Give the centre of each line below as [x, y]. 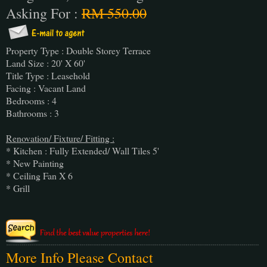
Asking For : [44, 13]
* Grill [19, 188]
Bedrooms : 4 [31, 100]
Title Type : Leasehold [48, 75]
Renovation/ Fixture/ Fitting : [60, 138]
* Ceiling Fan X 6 [39, 175]
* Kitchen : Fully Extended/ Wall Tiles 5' [83, 150]
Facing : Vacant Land [46, 88]
